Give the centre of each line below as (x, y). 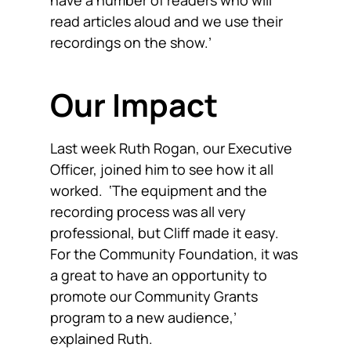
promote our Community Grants (154, 297)
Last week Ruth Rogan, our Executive (171, 148)
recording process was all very (148, 212)
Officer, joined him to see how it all (162, 170)
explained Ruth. (101, 339)
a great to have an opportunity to (159, 275)
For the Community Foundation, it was (174, 254)
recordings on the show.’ (131, 43)
